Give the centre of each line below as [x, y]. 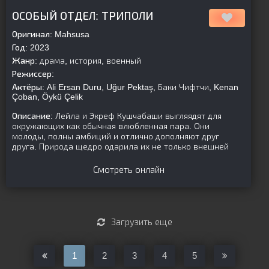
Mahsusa [71, 34]
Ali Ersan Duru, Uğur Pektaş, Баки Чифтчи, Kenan [141, 87]
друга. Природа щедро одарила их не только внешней [120, 147]
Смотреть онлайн [128, 170]
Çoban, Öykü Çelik [47, 97]
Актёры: [28, 87]
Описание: [32, 116]
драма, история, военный [89, 61]
